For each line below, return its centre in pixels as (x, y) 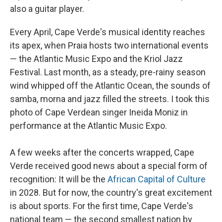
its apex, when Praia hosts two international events (109, 46)
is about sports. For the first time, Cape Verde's (102, 206)
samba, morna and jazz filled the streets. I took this (110, 99)
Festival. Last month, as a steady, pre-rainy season (108, 72)
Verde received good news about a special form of (109, 166)
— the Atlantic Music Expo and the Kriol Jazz (96, 59)
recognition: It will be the (59, 179)
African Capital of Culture (157, 179)
